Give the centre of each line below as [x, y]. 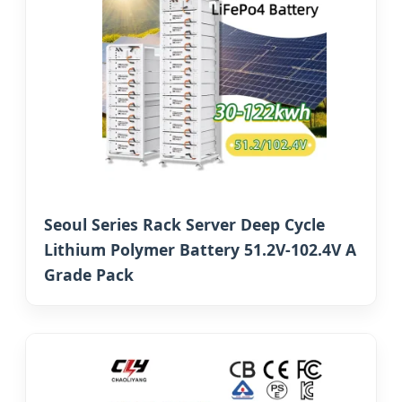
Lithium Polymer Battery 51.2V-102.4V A [200, 250]
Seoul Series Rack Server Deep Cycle [184, 225]
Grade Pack [89, 275]
